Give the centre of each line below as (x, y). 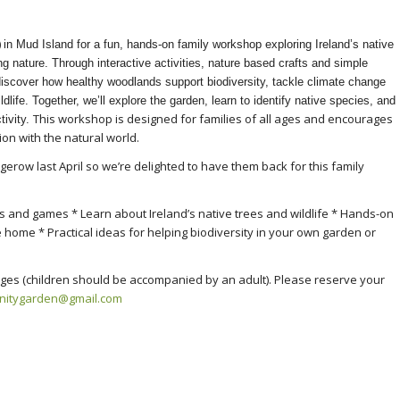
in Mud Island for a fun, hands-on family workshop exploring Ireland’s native (199, 44)
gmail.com (96, 299)
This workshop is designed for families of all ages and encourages (213, 118)
